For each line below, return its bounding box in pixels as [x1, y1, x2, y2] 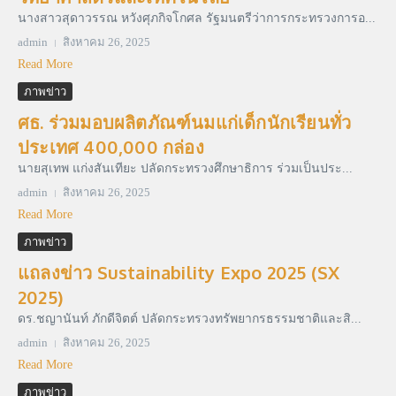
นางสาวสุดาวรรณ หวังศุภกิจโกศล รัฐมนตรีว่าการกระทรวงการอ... [18, 11, 376, 26]
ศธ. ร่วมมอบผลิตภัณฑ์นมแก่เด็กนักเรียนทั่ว [18, 110, 352, 134]
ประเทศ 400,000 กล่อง [18, 135, 204, 159]
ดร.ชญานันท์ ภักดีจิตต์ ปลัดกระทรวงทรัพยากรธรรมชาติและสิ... [18, 312, 362, 326]
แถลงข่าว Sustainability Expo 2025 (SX [18, 261, 340, 285]
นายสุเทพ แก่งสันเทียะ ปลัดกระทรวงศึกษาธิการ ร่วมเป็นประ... [18, 162, 353, 176]
